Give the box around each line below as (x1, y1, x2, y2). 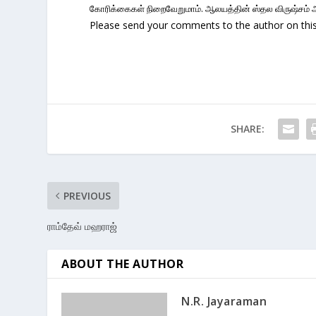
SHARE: (230, 122, 265, 136)
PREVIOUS (63, 189, 111, 203)
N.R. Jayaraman (181, 293, 267, 310)
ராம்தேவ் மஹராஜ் (47, 219, 118, 233)
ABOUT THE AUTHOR (61, 256, 184, 272)
